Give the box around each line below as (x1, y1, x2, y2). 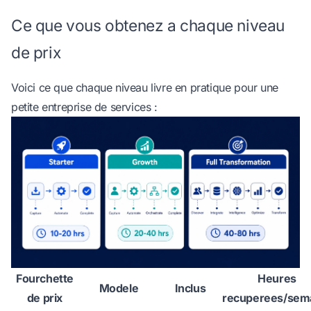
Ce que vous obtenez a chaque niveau (11, 15, 285, 35)
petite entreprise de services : (11, 99, 158, 114)
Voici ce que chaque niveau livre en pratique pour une (11, 80, 278, 94)
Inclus (174, 281, 206, 296)
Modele (99, 281, 139, 296)
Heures (258, 271, 296, 286)
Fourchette (16, 271, 74, 286)
